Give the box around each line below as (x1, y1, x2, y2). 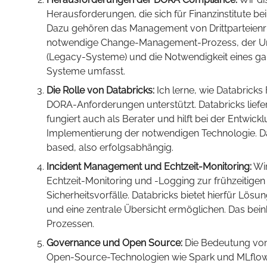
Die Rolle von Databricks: (46, 85, 154, 96)
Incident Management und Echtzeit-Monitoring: (46, 161, 252, 172)
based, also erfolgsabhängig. (46, 142, 173, 153)
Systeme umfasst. (46, 66, 125, 77)
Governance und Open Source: (46, 237, 182, 249)
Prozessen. (46, 218, 94, 229)
